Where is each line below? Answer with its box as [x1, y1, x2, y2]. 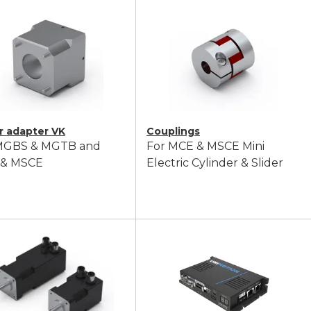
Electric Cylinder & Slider [146, 156, 283, 169]
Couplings [146, 125, 200, 137]
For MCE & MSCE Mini [146, 140, 264, 153]
